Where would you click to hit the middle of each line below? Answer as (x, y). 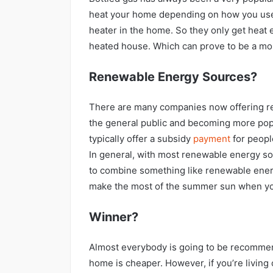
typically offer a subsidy (141, 138)
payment (212, 138)
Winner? (114, 217)
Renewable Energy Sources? (173, 76)
